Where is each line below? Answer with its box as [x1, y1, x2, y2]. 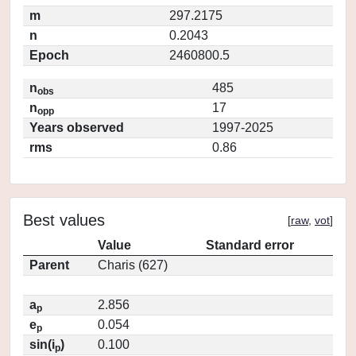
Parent [29, 258, 69, 272]
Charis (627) [98, 258, 168, 272]
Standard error [206, 238, 294, 252]
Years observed [29, 121, 124, 134]
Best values [23, 211, 105, 229]
